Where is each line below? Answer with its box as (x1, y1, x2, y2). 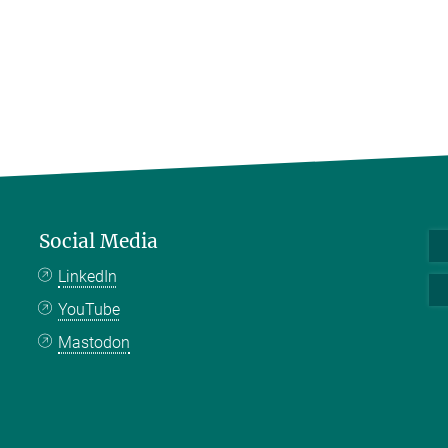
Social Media (39, 228, 158, 253)
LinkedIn (58, 266, 118, 286)
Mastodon (58, 332, 131, 352)
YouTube (58, 299, 121, 319)
